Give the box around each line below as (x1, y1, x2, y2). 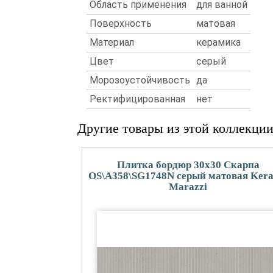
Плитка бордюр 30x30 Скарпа (116, 159, 260, 171)
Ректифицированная (90, 93, 185, 105)
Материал (90, 37, 134, 48)
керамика (196, 37, 241, 48)
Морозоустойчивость (90, 74, 190, 86)
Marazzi (169, 181, 208, 193)
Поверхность (90, 18, 152, 29)
